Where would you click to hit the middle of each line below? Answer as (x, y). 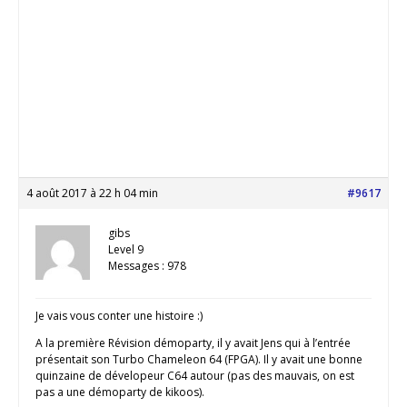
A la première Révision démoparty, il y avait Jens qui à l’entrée (193, 343)
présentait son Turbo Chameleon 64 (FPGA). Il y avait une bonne (199, 360)
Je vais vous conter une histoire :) (119, 316)
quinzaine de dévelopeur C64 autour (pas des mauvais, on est (195, 376)
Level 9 (126, 250)
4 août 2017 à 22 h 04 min (92, 194)
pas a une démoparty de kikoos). (120, 392)
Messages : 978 (147, 266)
